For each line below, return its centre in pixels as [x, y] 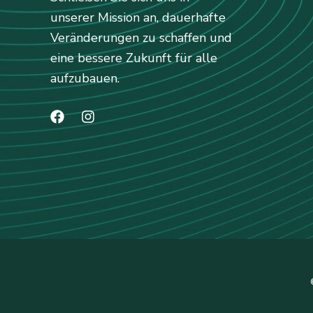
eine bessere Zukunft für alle [134, 58]
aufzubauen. [85, 79]
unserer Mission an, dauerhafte [138, 18]
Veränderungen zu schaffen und [141, 38]
